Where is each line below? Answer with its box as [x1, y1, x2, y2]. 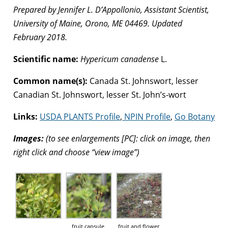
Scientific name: [13, 53, 78, 65]
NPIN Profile [122, 110, 170, 122]
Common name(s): [13, 75, 90, 87]
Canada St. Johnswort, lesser [90, 75, 198, 87]
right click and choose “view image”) [13, 146, 139, 158]
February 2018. [13, 31, 67, 43]
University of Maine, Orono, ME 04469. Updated [13, 17, 182, 29]
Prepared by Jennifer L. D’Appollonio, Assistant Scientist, [13, 4, 209, 15]
